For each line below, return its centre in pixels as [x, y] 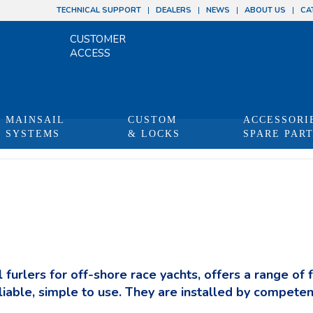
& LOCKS [154, 134]
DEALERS [174, 10]
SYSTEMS [33, 134]
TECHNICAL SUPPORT [99, 10]
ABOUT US [265, 10]
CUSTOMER [98, 39]
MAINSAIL [35, 120]
